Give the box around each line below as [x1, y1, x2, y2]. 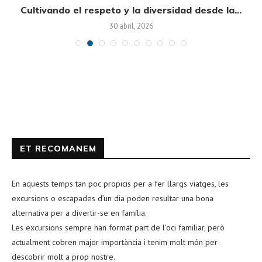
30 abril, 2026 [109, 21, 153, 32]
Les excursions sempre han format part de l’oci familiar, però [12, 222, 225, 233]
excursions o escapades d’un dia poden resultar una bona [12, 193, 213, 204]
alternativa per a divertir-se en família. [12, 208, 147, 219]
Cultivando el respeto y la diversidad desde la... [20, 4, 242, 16]
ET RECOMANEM [20, 143, 96, 154]
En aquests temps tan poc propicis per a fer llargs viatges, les [12, 178, 229, 189]
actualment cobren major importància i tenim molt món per [12, 237, 218, 248]
